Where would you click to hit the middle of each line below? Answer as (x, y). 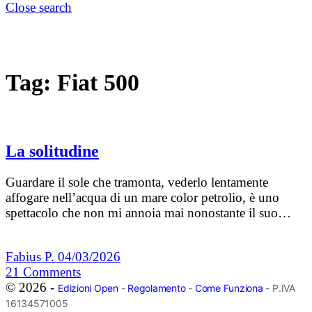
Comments (52, 272)
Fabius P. (32, 257)
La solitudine (52, 151)
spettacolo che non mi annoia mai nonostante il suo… (148, 213)
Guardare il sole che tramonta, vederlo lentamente (137, 182)
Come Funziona (229, 288)
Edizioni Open (88, 288)
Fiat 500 (98, 82)
